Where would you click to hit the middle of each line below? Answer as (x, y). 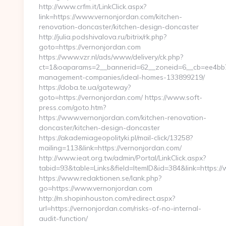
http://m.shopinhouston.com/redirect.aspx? (107, 198)
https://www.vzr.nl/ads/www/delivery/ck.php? (111, 57)
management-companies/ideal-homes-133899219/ (122, 77)
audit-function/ (63, 218)
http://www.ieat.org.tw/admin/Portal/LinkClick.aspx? (122, 158)
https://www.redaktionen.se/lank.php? (100, 178)
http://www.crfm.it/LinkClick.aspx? (93, 7)
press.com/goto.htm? (72, 107)
